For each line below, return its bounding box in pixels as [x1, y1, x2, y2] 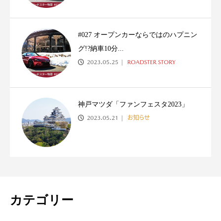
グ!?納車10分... [78, 45, 124, 53]
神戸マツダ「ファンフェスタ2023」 [78, 101, 188, 109]
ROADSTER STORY [126, 59, 176, 66]
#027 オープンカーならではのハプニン [78, 31, 197, 39]
